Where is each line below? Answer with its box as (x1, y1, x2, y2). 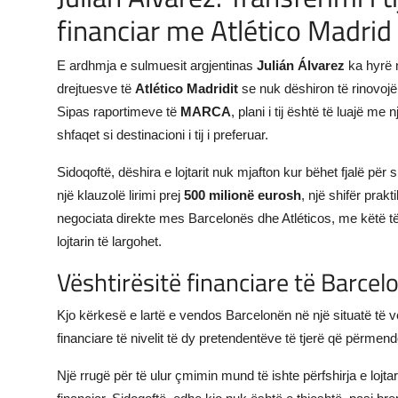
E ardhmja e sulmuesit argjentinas (57, 57, 257, 73)
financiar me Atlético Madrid (57, 8, 392, 52)
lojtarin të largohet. (57, 233, 162, 249)
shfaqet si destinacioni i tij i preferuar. (57, 126, 268, 142)
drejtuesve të (57, 80, 135, 96)
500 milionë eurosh (184, 187, 301, 203)
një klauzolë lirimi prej (57, 187, 184, 203)
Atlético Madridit (135, 80, 238, 96)
